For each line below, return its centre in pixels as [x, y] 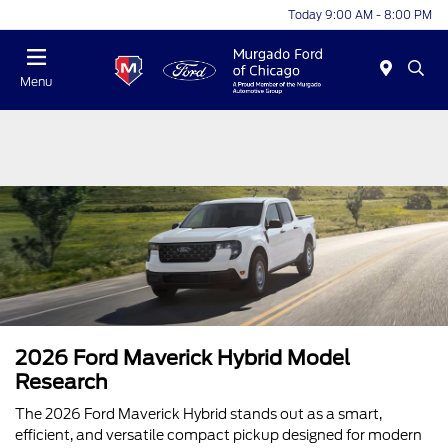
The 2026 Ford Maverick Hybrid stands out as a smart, [198, 414]
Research [61, 382]
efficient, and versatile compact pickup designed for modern [218, 435]
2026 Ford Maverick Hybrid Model [182, 358]
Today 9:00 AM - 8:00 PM [360, 14]
